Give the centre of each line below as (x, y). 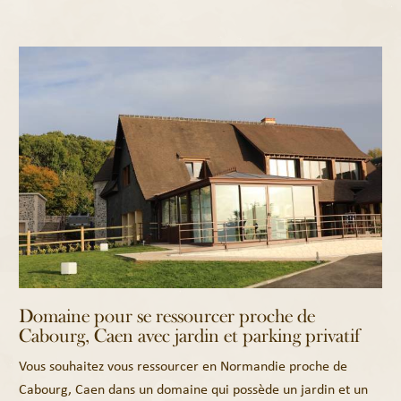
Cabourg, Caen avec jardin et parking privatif (190, 335)
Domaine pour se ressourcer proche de (167, 316)
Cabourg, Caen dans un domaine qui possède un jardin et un (194, 388)
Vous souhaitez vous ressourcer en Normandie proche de (183, 365)
